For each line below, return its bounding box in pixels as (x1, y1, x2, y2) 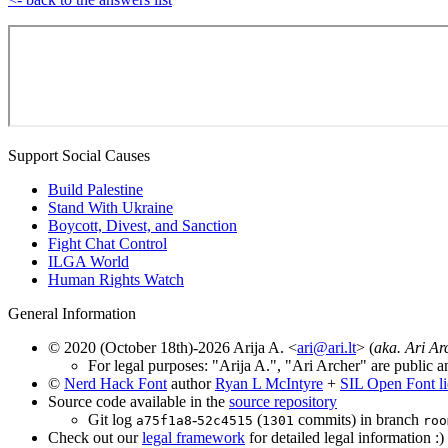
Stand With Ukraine (48, 198, 173, 216)
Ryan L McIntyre (215, 374, 323, 392)
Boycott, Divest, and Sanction (48, 216, 237, 234)
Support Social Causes (8, 146, 150, 164)
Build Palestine (48, 180, 143, 198)
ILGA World (48, 252, 129, 270)
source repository (229, 392, 337, 410)
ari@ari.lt (297, 338, 356, 356)
